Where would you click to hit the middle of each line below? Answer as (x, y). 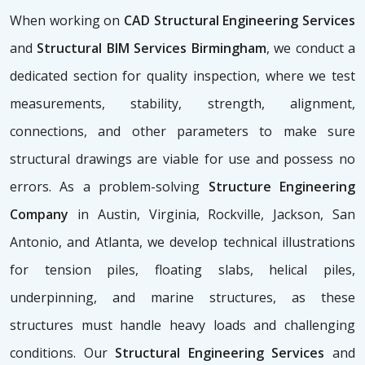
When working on (67, 21)
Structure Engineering (282, 187)
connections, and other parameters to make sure (182, 132)
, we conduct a (311, 48)
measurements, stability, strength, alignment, (182, 104)
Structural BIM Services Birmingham (152, 48)
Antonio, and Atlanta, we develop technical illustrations (182, 242)
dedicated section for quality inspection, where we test (182, 76)
